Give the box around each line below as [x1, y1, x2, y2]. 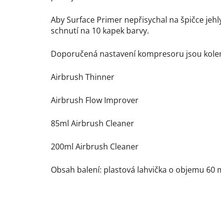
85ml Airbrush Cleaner [51, 118, 134, 129]
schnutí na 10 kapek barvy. [51, 25, 149, 37]
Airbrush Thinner [51, 72, 114, 83]
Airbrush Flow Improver [51, 95, 139, 106]
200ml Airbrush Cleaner [51, 141, 139, 152]
